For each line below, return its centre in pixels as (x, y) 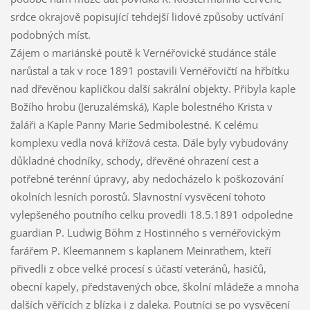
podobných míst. (50, 35)
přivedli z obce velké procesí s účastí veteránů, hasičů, (138, 269)
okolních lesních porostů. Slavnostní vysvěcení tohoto (138, 197)
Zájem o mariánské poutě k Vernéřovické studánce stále (143, 53)
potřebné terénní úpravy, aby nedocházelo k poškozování (147, 179)
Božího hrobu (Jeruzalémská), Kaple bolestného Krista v (141, 107)
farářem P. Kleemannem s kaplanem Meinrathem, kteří (140, 251)
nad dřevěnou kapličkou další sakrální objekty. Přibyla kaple (153, 89)
